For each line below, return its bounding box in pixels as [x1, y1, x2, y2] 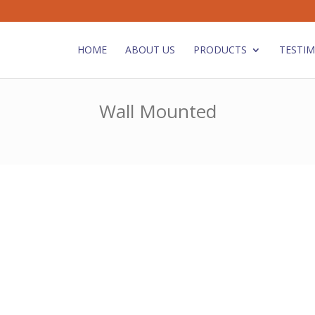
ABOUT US [124, 43, 175, 56]
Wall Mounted [98, 98, 217, 124]
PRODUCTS [193, 43, 247, 56]
